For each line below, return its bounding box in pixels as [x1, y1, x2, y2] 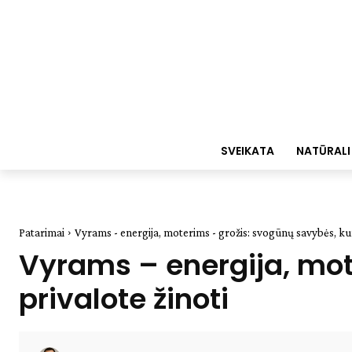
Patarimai [19, 226, 64, 239]
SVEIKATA [220, 143, 274, 159]
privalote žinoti [19, 279, 229, 319]
